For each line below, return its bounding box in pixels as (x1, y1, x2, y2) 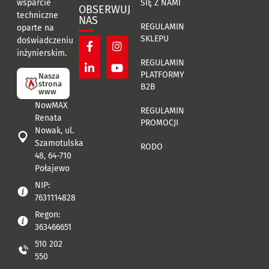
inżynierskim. (16, 47, 67, 58)
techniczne (16, 10, 58, 20)
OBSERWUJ (78, 2, 130, 16)
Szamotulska (34, 138, 83, 149)
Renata (34, 113, 62, 124)
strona (38, 79, 62, 88)
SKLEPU (141, 33, 169, 44)
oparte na (16, 22, 54, 33)
